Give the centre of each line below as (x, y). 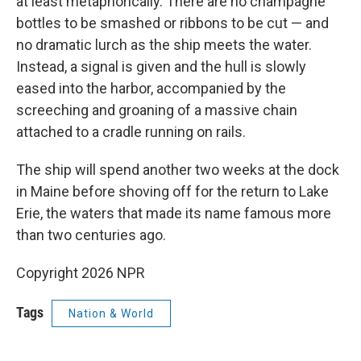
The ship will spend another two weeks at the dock (178, 170)
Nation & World (111, 314)
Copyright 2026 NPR (81, 273)
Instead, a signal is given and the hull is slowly (161, 67)
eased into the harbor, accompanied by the (151, 89)
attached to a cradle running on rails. (131, 132)
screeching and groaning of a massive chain (157, 110)
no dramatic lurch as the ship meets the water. (164, 45)
